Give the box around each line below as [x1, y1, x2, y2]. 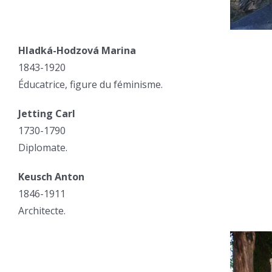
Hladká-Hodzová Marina [18, 44, 136, 57]
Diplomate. [18, 141, 67, 154]
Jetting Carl [18, 107, 75, 120]
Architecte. [18, 204, 66, 217]
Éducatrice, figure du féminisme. [18, 78, 163, 91]
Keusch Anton [18, 170, 84, 183]
